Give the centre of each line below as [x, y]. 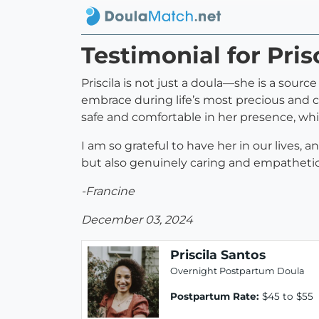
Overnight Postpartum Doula [237, 271]
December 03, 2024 [137, 220]
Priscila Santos [218, 255]
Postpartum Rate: [215, 297]
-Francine [108, 192]
